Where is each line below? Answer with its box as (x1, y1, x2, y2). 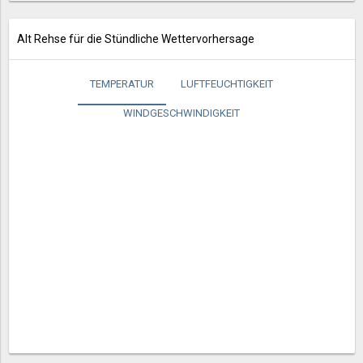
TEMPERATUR (90, 78, 154, 90)
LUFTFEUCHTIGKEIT (181, 78, 273, 90)
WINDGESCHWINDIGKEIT (123, 107, 240, 119)
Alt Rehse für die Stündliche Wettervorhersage (16, 32, 254, 45)
